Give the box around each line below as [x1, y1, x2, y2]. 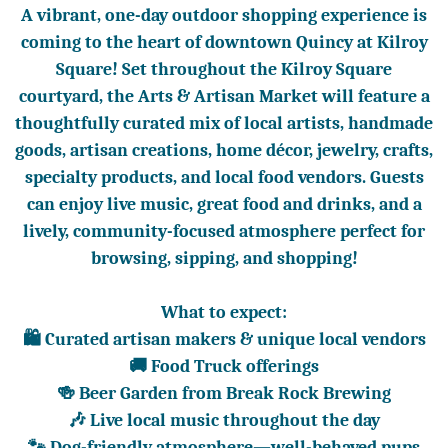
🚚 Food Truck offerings [129, 356, 319, 377]
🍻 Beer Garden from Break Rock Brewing [57, 383, 391, 404]
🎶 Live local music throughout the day [68, 410, 380, 431]
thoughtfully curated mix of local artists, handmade [15, 113, 433, 134]
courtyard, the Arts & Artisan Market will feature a [18, 86, 430, 107]
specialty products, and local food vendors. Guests [24, 167, 424, 188]
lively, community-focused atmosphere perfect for [23, 221, 425, 242]
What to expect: [161, 302, 287, 323]
